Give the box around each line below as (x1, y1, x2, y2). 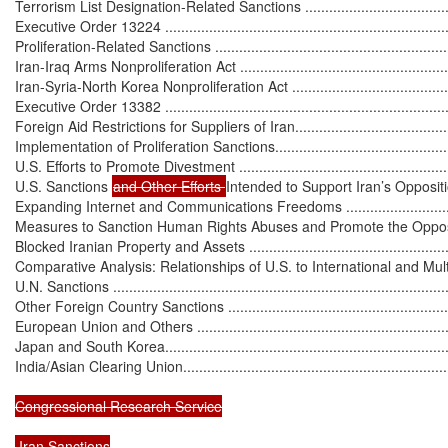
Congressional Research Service (15, 395, 222, 416)
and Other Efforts (113, 175, 225, 196)
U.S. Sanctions (15, 175, 112, 196)
